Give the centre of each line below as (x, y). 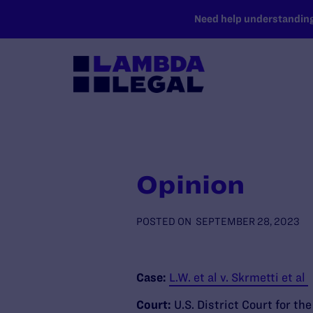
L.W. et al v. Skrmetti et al (238, 277)
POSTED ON (163, 221)
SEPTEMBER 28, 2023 (247, 221)
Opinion (190, 184)
